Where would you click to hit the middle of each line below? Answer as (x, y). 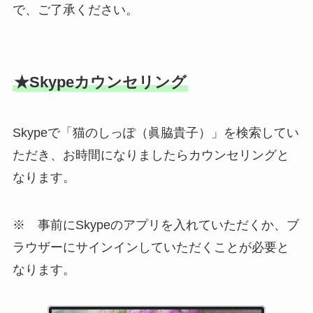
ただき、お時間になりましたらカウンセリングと (151, 155)
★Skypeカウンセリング (100, 82)
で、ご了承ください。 (75, 10)
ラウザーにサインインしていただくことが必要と (151, 247)
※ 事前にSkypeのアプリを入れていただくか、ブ (155, 225)
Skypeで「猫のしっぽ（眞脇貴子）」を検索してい (155, 132)
